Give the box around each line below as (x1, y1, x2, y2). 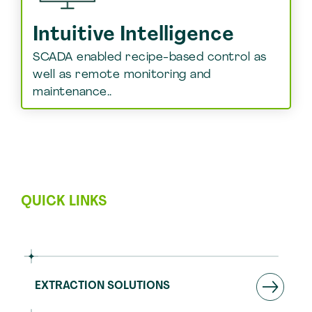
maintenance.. (33, 86, 112, 98)
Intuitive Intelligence (33, 24, 234, 46)
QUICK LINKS (21, 195, 107, 209)
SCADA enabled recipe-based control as (33, 52, 267, 63)
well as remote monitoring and (33, 69, 211, 81)
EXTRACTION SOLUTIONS (35, 281, 170, 292)
